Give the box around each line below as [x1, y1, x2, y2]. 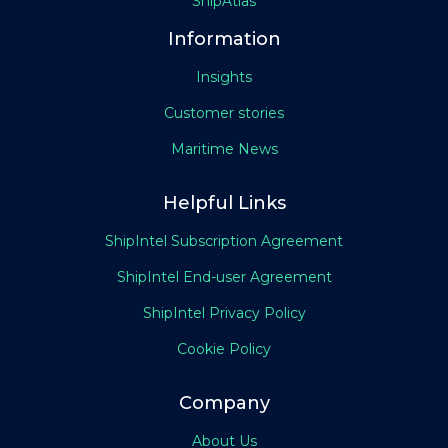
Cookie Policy [177, 340, 271, 359]
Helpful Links [162, 192, 286, 215]
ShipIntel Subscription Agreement [105, 232, 343, 251]
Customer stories [164, 104, 284, 123]
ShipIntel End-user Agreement [116, 268, 332, 287]
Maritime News [170, 140, 278, 159]
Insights [196, 68, 252, 87]
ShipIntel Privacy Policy [142, 304, 306, 323]
